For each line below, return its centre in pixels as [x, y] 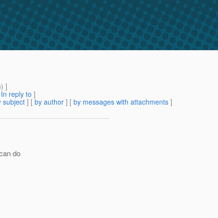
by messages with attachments [121, 102]
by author [49, 102]
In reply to [16, 94]
